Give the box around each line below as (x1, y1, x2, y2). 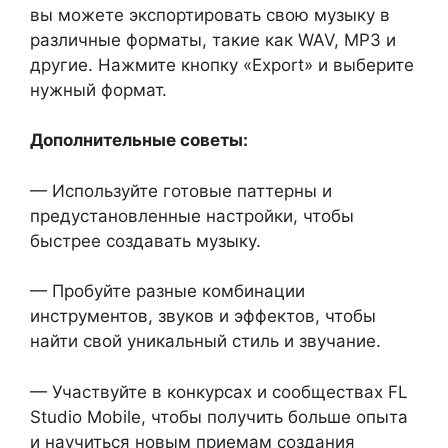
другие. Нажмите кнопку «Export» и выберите (30, 54, 414, 75)
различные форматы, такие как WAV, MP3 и (30, 29, 396, 50)
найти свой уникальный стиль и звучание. (30, 331, 381, 352)
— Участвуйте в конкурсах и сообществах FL (30, 381, 408, 402)
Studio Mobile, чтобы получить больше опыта (30, 406, 408, 427)
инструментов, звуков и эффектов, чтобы (30, 306, 376, 327)
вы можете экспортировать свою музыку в (30, 4, 390, 25)
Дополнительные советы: (30, 130, 248, 151)
